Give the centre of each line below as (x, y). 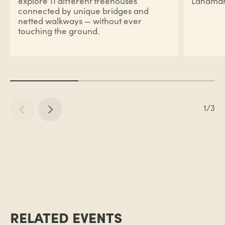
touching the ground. (59, 31)
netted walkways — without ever (80, 21)
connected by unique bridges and (83, 11)
